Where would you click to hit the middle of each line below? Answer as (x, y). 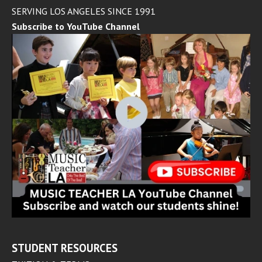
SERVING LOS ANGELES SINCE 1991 (84, 11)
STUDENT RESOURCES (65, 248)
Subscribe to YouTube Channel (76, 27)
